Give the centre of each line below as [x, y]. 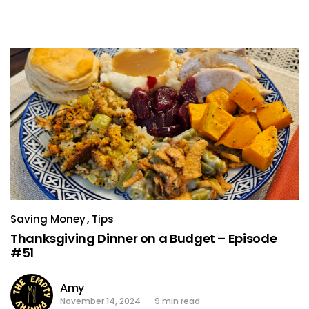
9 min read [177, 301]
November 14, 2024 [100, 301]
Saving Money [48, 219]
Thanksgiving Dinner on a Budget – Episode [144, 238]
